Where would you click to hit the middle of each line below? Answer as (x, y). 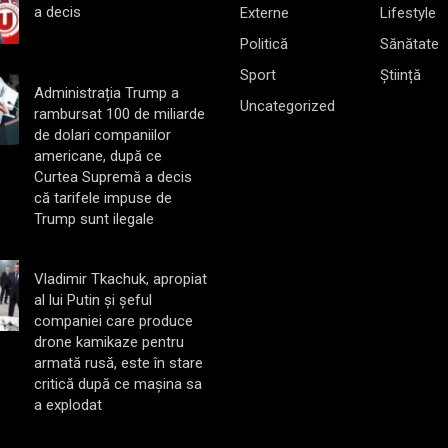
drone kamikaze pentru (108, 341)
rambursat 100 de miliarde (119, 113)
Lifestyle (408, 12)
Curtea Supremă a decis (112, 176)
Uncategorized (287, 105)
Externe (264, 12)
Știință (400, 74)
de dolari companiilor (102, 134)
